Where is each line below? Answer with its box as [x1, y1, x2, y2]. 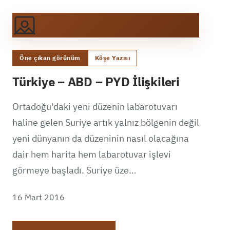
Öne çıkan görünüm [20, 53, 81, 62]
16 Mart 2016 [12, 191, 65, 202]
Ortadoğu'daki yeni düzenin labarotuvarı [12, 100, 178, 112]
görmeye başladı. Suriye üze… [12, 164, 136, 176]
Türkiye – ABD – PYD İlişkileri [12, 72, 180, 91]
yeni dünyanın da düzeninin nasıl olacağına [12, 132, 189, 144]
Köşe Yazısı [94, 53, 130, 62]
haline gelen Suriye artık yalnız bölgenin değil [12, 116, 199, 128]
